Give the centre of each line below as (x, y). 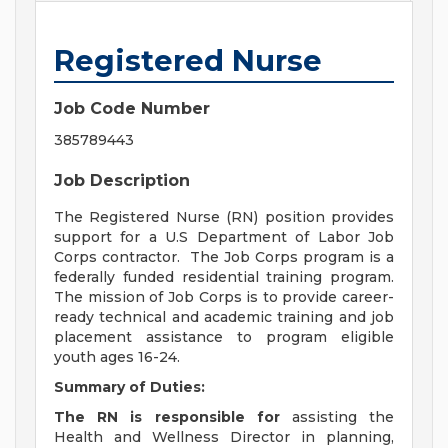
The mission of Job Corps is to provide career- (224, 297)
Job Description (122, 181)
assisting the (343, 417)
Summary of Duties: (131, 387)
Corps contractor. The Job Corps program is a (224, 257)
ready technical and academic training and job (224, 317)
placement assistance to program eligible (224, 337)
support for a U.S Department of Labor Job (224, 237)
